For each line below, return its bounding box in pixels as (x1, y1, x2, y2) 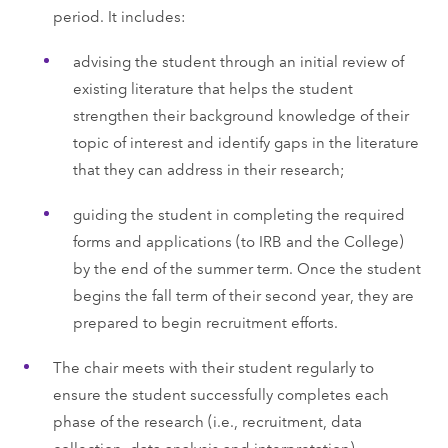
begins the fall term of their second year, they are (72, 283, 414, 305)
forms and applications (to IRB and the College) (72, 229, 404, 251)
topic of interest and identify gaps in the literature (72, 130, 419, 152)
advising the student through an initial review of (72, 49, 404, 71)
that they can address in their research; (72, 157, 345, 179)
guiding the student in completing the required (72, 202, 405, 224)
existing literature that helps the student (72, 76, 353, 98)
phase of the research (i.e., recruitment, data (52, 409, 362, 431)
